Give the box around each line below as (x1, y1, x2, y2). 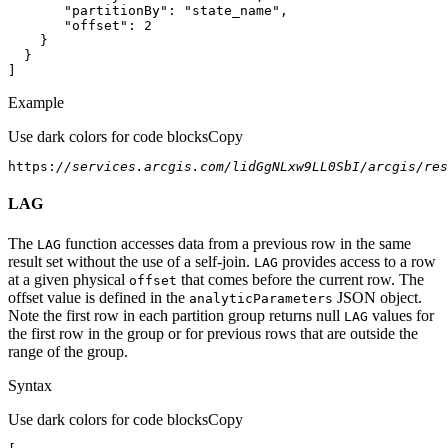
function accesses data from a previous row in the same (61, 234, 411, 252)
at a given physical (8, 270, 129, 288)
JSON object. (333, 288, 422, 306)
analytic (189, 290, 253, 306)
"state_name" (184, 3, 280, 19)
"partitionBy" (64, 3, 168, 19)
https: (8, 159, 56, 175)
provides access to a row (278, 252, 436, 270)
